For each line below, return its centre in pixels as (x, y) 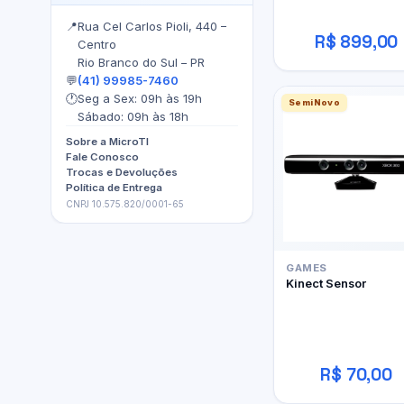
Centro (97, 45)
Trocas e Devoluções (122, 173)
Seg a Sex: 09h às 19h (140, 99)
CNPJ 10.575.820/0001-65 (125, 204)
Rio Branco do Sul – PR (141, 63)
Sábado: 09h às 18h (133, 117)
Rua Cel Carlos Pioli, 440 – (152, 27)
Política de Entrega (114, 188)
